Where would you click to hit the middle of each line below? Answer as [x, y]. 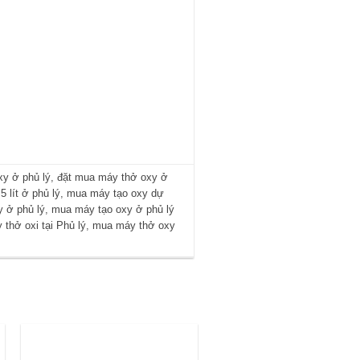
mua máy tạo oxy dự [116, 194]
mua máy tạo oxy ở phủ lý [113, 210]
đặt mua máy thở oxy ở [112, 178]
